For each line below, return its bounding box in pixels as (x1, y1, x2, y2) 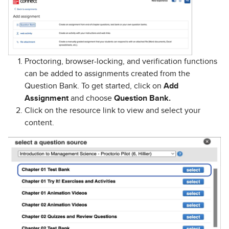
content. (25, 119, 54, 127)
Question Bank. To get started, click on (25, 82, 164, 90)
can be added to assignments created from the (25, 70, 190, 78)
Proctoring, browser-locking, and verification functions (25, 57, 217, 65)
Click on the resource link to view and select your (25, 106, 200, 114)
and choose (68, 94, 114, 102)
